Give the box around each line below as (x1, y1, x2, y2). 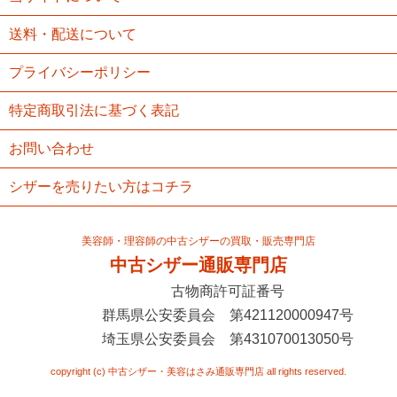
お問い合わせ (9, 140, 94, 156)
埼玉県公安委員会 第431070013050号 (101, 331, 354, 346)
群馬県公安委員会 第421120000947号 (101, 307, 354, 323)
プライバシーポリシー (9, 64, 151, 80)
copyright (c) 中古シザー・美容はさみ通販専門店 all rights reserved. (51, 365, 346, 377)
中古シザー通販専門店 (110, 254, 287, 275)
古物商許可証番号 (170, 283, 284, 299)
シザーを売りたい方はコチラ (9, 178, 193, 194)
